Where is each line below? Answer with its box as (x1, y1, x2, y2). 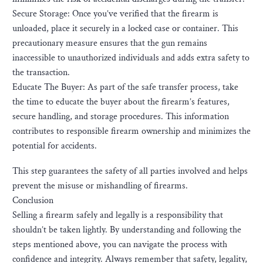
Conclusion (12, 194, 53, 207)
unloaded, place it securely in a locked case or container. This (12, 22, 238, 35)
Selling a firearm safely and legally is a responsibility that (12, 208, 223, 221)
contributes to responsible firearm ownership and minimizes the (12, 125, 251, 138)
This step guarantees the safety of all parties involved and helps (12, 164, 248, 177)
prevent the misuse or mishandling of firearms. (12, 179, 188, 192)
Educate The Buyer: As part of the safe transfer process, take (12, 81, 238, 94)
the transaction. (12, 66, 70, 79)
